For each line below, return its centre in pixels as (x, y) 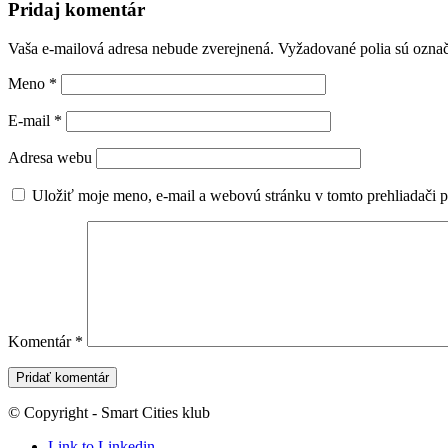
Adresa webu (50, 158)
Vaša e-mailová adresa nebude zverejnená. (141, 49)
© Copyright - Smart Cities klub (109, 413)
